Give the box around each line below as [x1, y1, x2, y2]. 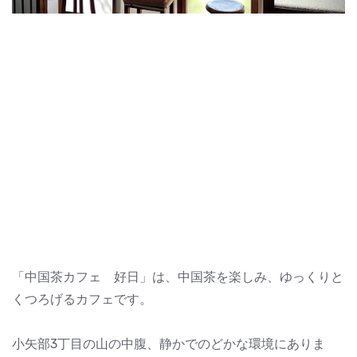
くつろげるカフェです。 [12, 292, 152, 308]
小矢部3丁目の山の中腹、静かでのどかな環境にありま [12, 336, 325, 352]
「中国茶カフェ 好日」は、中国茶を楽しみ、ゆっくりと [12, 269, 343, 285]
